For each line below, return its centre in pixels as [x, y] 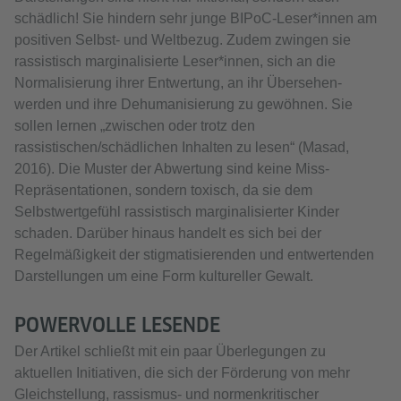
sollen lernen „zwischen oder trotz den [135, 126]
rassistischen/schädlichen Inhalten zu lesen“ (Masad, [182, 148]
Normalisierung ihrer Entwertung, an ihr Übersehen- [178, 83]
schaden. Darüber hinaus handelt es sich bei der [168, 234]
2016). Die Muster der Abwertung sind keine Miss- [172, 169]
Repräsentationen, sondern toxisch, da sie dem [163, 191]
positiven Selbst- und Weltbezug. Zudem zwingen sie [183, 40]
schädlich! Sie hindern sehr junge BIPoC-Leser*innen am [196, 19]
